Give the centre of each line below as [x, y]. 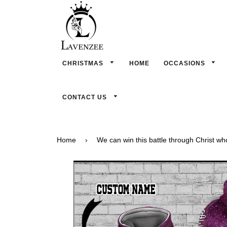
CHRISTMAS [84, 63]
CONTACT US [86, 97]
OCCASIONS [185, 63]
